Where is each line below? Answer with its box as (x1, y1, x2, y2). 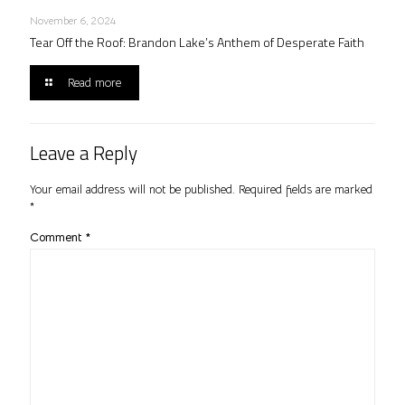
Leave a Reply (30, 137, 137, 167)
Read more (68, 74, 122, 90)
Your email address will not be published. (30, 181, 235, 197)
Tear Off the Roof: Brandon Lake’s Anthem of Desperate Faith (30, 32, 364, 52)
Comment (30, 229, 86, 245)
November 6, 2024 (30, 13, 116, 27)
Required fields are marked (239, 181, 372, 197)
